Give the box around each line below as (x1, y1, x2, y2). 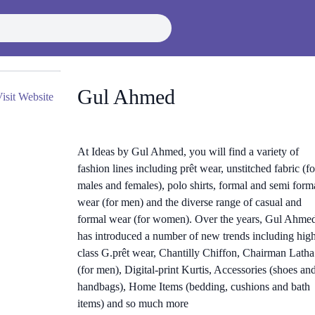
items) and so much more (77, 297, 188, 309)
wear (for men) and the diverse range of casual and (77, 196, 302, 208)
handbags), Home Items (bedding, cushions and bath (77, 281, 310, 292)
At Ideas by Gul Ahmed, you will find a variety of (77, 146, 299, 157)
